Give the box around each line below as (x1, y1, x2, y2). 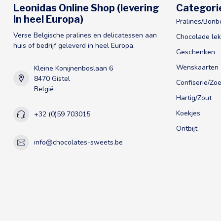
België (34, 84, 54, 94)
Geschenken (176, 47, 215, 57)
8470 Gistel (34, 74, 70, 83)
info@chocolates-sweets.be (34, 138, 123, 147)
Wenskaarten (176, 62, 219, 72)
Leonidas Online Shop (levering (13, 1, 159, 14)
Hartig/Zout (176, 93, 212, 103)
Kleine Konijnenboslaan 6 (34, 63, 113, 73)
